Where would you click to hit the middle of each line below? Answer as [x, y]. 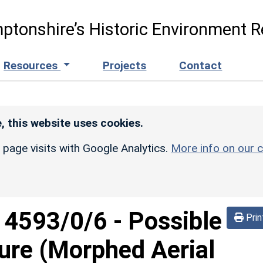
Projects [125, 65]
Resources [32, 65]
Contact [201, 65]
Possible [175, 221]
